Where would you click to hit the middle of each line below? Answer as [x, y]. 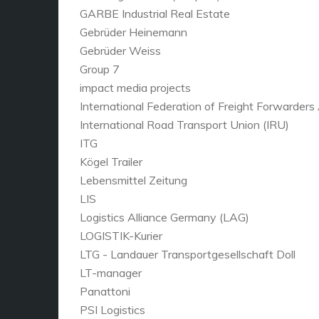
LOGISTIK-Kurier [121, 235]
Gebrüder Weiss [120, 50]
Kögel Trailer [111, 161]
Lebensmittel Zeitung [134, 180]
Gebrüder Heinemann [134, 32]
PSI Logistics [113, 309]
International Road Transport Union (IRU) [184, 124]
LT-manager [111, 272]
